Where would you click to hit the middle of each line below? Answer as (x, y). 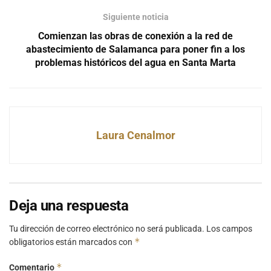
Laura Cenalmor (135, 135)
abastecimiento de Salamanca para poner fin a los (135, 49)
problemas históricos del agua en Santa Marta (135, 62)
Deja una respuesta (69, 205)
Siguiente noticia (135, 17)
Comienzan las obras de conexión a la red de (135, 36)
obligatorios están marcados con (72, 242)
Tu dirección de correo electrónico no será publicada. (107, 228)
